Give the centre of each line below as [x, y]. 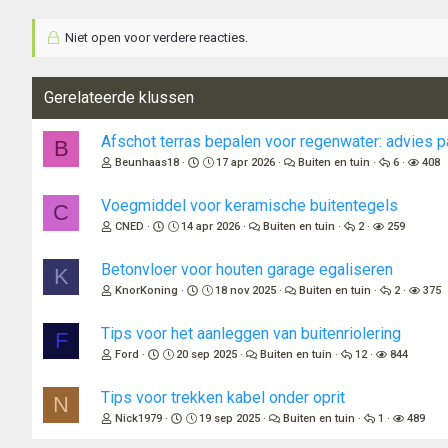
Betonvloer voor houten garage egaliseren [247, 270]
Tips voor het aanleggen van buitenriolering [251, 334]
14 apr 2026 [211, 227]
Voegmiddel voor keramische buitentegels [249, 206]
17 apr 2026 [246, 163]
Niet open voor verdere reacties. [154, 38]
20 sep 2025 [207, 355]
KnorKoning [146, 291]
